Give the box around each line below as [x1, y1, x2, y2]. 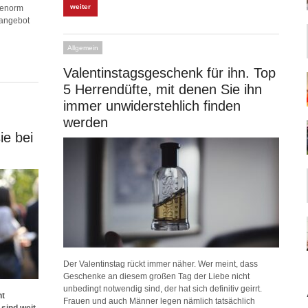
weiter [70, 3, 91, 10]
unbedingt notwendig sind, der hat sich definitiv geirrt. [63, 284, 262, 294]
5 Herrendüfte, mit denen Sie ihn [63, 82, 262, 97]
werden [63, 115, 108, 130]
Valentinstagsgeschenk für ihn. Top [63, 65, 276, 80]
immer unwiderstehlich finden [63, 98, 241, 113]
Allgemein [67, 44, 98, 52]
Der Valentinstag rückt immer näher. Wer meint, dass [63, 259, 258, 269]
